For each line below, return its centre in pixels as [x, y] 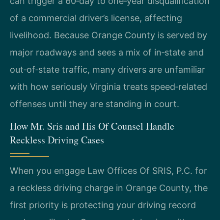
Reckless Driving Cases [57, 140]
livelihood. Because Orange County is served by [109, 35]
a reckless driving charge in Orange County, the [109, 188]
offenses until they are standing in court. [95, 104]
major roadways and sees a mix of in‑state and [107, 53]
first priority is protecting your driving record [103, 205]
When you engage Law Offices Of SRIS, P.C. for [109, 171]
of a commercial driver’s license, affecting [96, 18]
